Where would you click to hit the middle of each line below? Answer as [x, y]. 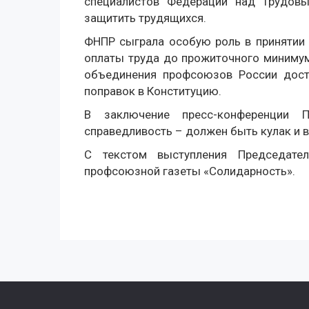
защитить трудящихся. [145, 18]
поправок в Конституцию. [153, 91]
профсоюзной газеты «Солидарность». [190, 171]
